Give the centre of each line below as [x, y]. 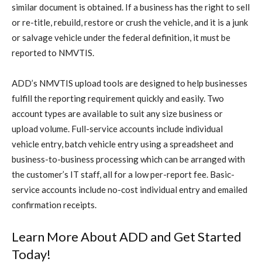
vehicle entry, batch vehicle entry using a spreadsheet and [123, 144]
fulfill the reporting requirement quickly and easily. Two [118, 98]
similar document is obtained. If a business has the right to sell [131, 7]
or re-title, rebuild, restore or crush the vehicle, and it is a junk [130, 22]
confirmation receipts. [54, 204]
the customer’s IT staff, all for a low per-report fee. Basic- [123, 174]
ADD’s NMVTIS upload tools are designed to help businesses [130, 83]
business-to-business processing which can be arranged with [128, 159]
